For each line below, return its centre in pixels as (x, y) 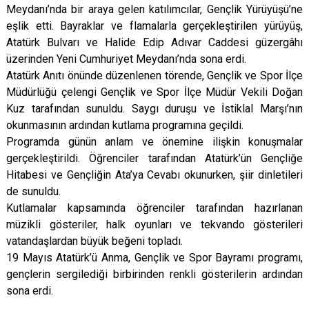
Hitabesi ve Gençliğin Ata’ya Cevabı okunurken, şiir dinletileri (154, 175)
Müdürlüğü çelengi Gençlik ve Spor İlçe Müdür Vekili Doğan (154, 92)
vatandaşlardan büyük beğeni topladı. (94, 241)
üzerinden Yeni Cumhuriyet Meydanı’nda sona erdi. (126, 59)
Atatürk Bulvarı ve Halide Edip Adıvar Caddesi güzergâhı (154, 42)
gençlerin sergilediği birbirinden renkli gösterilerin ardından (154, 274)
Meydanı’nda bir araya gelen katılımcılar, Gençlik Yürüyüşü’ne (154, 9)
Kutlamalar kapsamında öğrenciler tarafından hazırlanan (154, 208)
